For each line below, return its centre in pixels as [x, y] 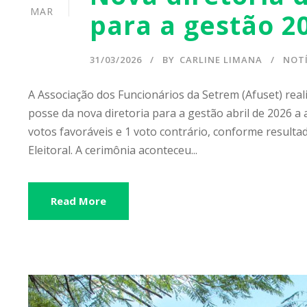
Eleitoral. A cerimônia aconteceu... [113, 150]
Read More [78, 201]
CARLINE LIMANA [221, 60]
